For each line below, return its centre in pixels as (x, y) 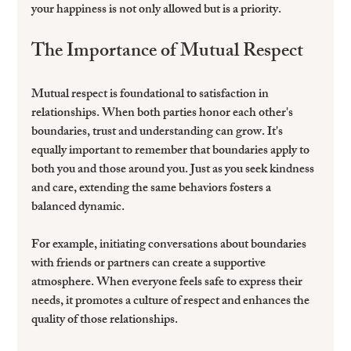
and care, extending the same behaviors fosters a (153, 190)
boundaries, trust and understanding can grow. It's (159, 133)
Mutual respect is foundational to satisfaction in (152, 96)
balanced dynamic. (78, 208)
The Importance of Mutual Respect (168, 53)
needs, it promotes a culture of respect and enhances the (172, 302)
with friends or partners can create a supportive (150, 265)
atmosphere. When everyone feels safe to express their (168, 284)
